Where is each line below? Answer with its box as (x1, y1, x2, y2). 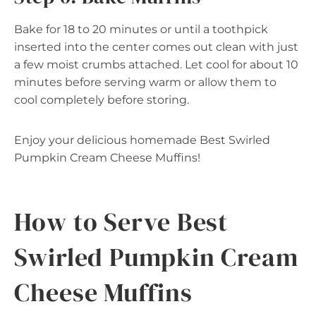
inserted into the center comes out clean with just (14, 39, 298, 54)
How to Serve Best (14, 204, 229, 239)
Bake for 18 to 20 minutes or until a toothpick (14, 22, 268, 36)
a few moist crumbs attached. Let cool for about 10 (14, 57, 298, 71)
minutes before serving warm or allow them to (14, 75, 276, 89)
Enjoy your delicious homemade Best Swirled (14, 133, 270, 147)
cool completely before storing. (14, 92, 189, 107)
